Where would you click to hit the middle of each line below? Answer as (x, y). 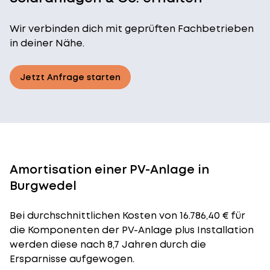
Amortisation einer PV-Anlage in (109, 169)
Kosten (140, 215)
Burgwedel (43, 186)
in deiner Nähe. (47, 43)
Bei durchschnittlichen (66, 215)
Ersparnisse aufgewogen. (72, 259)
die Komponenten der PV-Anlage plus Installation (132, 230)
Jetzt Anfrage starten (70, 77)
